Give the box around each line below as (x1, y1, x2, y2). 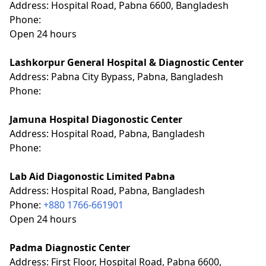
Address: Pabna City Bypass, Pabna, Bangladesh (9, 69, 223, 83)
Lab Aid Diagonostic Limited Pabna (9, 169, 175, 183)
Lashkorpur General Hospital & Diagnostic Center (9, 55, 243, 69)
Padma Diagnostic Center (9, 240, 130, 254)
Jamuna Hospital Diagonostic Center (9, 112, 182, 126)
